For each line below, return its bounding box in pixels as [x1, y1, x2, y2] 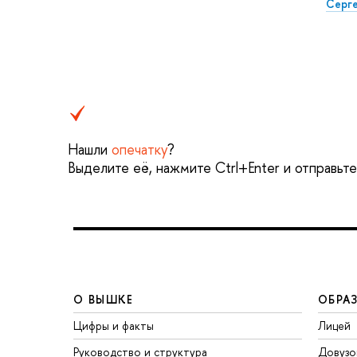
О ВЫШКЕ [73, 291, 134, 307]
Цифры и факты [73, 317, 154, 333]
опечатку [112, 139, 167, 159]
